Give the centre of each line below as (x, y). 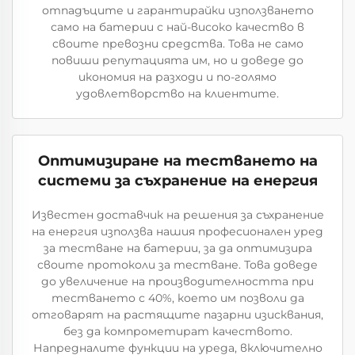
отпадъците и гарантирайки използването (177, 10)
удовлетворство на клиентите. (177, 93)
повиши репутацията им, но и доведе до (177, 60)
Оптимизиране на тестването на (177, 160)
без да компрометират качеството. (177, 331)
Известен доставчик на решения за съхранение (177, 214)
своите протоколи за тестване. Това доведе (177, 264)
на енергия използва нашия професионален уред (177, 231)
